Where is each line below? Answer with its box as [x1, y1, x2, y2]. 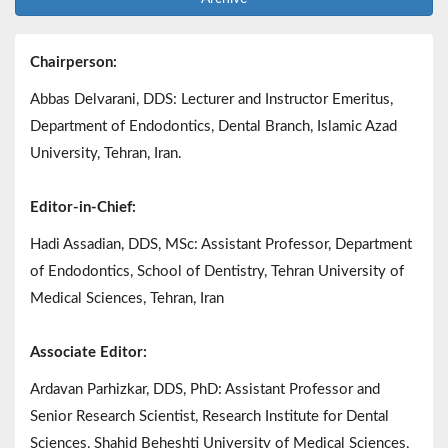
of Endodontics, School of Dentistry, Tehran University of [30, 264, 404, 280]
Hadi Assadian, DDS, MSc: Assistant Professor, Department [30, 237, 412, 253]
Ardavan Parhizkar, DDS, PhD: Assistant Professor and [30, 382, 380, 398]
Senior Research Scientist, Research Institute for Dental [30, 409, 389, 425]
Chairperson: [30, 55, 117, 71]
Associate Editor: [30, 345, 147, 361]
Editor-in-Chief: [30, 200, 136, 216]
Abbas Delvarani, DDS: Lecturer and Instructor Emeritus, [30, 92, 393, 108]
